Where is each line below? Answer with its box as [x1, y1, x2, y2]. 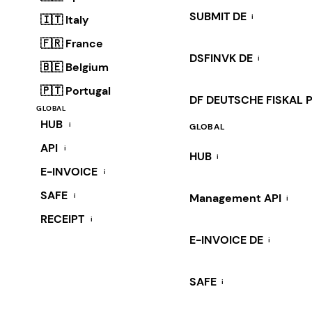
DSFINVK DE [189, 50, 253, 65]
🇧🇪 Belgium [40, 59, 109, 75]
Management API [189, 190, 281, 205]
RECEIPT [40, 211, 84, 226]
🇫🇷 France [40, 36, 103, 51]
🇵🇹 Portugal [40, 83, 111, 98]
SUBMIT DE [189, 8, 247, 24]
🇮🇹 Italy [40, 12, 89, 27]
